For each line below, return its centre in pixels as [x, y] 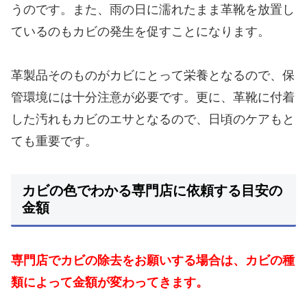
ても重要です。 [54, 141]
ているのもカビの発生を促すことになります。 [140, 31]
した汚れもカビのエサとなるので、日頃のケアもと [153, 119]
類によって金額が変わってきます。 [110, 282]
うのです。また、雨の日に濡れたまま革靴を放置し [153, 9]
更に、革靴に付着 [245, 97]
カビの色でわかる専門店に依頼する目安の [152, 191]
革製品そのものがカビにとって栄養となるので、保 [153, 75]
